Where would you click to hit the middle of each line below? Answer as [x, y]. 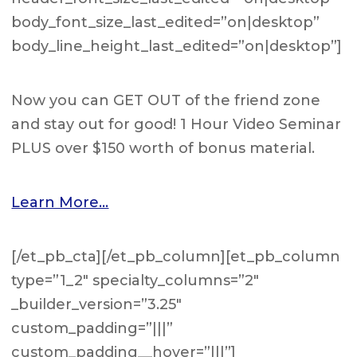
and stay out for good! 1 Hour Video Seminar [177, 124]
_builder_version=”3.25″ [97, 304]
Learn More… [60, 202]
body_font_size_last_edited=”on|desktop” [166, 22]
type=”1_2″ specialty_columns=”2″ [135, 280]
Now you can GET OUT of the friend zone [166, 100]
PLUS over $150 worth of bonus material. [163, 148]
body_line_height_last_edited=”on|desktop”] [177, 46]
